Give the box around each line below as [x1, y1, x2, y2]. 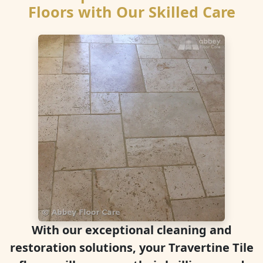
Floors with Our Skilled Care [28, 2, 235, 22]
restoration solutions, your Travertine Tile [9, 240, 254, 255]
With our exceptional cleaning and [31, 222, 232, 238]
